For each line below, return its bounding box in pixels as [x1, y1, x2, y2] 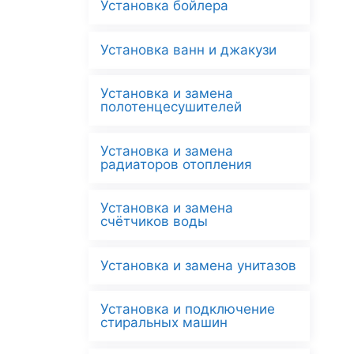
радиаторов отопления [100, 156, 252, 172]
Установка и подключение [100, 301, 275, 318]
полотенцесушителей [100, 99, 242, 115]
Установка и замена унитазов [100, 257, 296, 273]
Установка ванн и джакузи [100, 41, 277, 58]
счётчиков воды [100, 213, 208, 230]
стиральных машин [100, 314, 228, 331]
